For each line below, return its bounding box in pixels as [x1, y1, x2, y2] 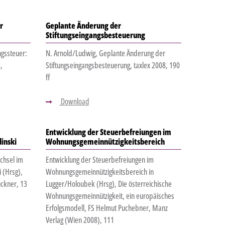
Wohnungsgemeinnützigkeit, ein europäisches [45, 190, 174, 202]
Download [59, 96, 89, 107]
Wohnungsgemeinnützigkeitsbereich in [45, 166, 154, 178]
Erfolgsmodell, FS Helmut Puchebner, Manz [45, 202, 168, 214]
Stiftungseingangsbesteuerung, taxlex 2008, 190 [45, 60, 180, 71]
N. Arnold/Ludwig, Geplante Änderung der [45, 48, 165, 59]
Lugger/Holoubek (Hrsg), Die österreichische [45, 178, 172, 190]
